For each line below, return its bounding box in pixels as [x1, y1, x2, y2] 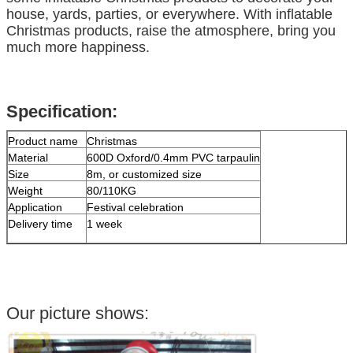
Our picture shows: [6, 303, 149, 323]
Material [8, 150, 48, 164]
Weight [8, 184, 43, 197]
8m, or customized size [87, 167, 202, 180]
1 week [87, 217, 122, 230]
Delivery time [8, 217, 72, 230]
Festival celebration [87, 200, 184, 214]
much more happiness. [6, 39, 150, 55]
